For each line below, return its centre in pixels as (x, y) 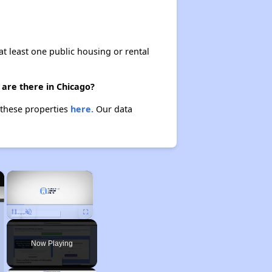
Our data (113, 109)
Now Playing (52, 243)
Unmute (37, 225)
